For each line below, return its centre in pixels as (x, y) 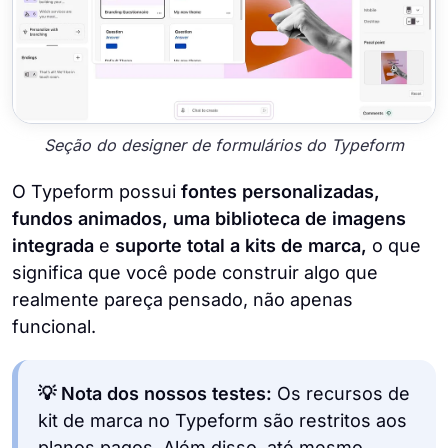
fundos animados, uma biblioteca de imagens (209, 219)
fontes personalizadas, (280, 192)
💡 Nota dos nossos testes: (155, 394)
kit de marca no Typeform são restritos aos (222, 421)
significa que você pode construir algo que (195, 273)
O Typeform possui (96, 192)
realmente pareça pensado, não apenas (182, 300)
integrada (55, 246)
